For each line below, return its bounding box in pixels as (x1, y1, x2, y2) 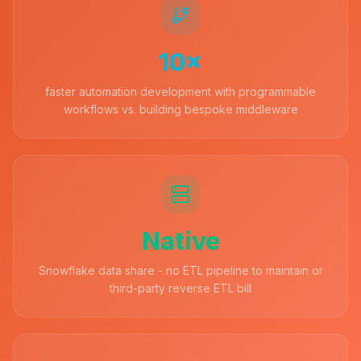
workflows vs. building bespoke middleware (63, 102, 298, 116)
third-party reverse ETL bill (110, 281, 251, 295)
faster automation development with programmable (45, 85, 316, 98)
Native (141, 226, 220, 255)
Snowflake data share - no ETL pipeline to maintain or (38, 263, 323, 277)
